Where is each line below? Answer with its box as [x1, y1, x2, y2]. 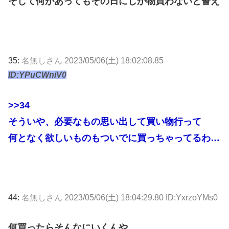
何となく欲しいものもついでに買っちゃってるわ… [8, 132, 220, 143]
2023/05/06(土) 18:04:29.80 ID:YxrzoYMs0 [64, 193, 218, 202]
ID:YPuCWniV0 [8, 71, 66, 80]
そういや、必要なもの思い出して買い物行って [8, 116, 201, 127]
